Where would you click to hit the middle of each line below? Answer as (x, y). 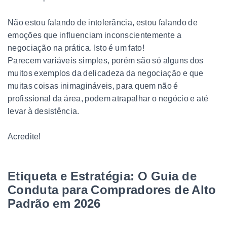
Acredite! (24, 136)
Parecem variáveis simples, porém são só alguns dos (106, 60)
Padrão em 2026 (54, 203)
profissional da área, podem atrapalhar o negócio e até (108, 98)
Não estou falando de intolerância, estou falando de (103, 22)
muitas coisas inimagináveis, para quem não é (93, 86)
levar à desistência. (44, 111)
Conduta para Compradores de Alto (112, 190)
